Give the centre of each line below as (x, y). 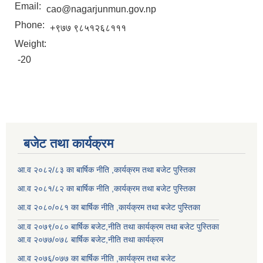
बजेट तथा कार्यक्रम (68, 144)
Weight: (32, 44)
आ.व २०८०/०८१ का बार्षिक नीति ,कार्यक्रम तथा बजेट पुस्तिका (109, 208)
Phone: (31, 25)
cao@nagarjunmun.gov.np (101, 9)
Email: (29, 6)
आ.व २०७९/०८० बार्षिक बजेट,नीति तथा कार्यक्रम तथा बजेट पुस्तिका (118, 227)
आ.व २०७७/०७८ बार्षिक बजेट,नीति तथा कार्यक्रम (90, 240)
